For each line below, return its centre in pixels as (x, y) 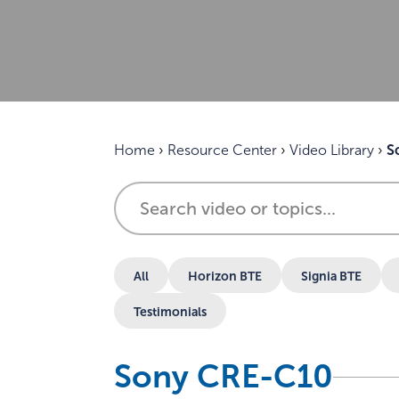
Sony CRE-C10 (223, 377)
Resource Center (222, 150)
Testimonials (170, 311)
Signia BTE (331, 276)
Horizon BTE (224, 276)
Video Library (331, 150)
